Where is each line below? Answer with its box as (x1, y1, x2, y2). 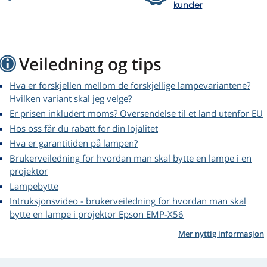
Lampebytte (10, 180, 58, 193)
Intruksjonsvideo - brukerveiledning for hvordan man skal (10, 195, 246, 207)
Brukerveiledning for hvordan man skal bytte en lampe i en (10, 152, 252, 164)
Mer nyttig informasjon (178, 228, 264, 240)
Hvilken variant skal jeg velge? (10, 92, 132, 105)
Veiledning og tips (19, 52, 162, 76)
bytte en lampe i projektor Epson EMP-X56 (10, 208, 184, 221)
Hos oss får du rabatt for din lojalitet (10, 122, 158, 135)
